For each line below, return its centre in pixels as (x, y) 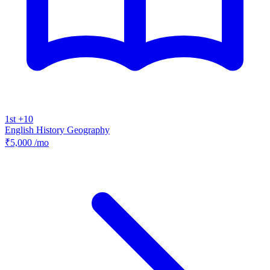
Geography (88, 130)
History (52, 130)
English (20, 130)
